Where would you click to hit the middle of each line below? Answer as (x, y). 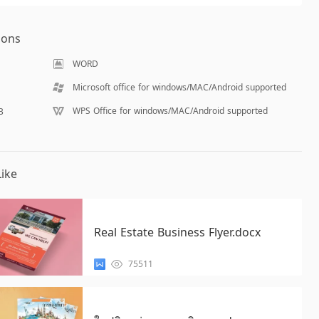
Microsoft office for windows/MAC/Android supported (179, 87)
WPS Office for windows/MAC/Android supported (170, 111)
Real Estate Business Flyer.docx (177, 232)
